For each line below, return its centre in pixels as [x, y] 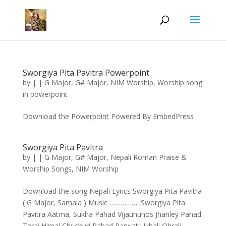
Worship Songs [47, 169]
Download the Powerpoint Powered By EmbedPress [108, 116]
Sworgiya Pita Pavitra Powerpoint [86, 73]
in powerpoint [45, 94]
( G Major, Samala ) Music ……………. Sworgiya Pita [104, 203]
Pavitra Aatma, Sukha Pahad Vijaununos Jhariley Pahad [112, 214]
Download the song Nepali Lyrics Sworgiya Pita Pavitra [112, 191]
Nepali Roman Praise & [148, 157]
